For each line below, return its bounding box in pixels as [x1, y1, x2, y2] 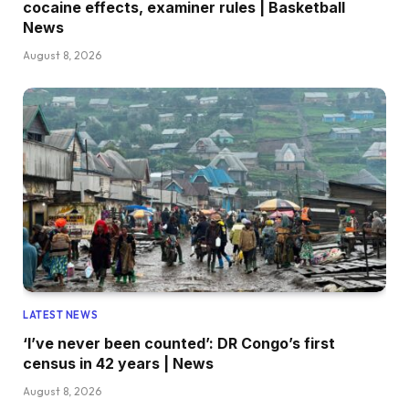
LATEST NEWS [23, 308, 99, 321]
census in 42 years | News [23, 353, 214, 372]
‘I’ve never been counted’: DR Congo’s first [23, 333, 335, 352]
